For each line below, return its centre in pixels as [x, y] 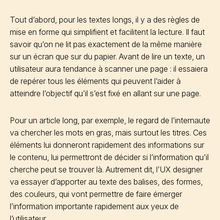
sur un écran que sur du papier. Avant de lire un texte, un [107, 56]
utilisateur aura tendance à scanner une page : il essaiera [109, 69]
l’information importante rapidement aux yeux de [94, 206]
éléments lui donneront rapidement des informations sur [107, 145]
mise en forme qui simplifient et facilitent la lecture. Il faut [107, 32]
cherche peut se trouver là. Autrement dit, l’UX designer [106, 169]
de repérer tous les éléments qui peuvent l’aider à [95, 81]
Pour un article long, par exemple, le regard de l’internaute [110, 120]
